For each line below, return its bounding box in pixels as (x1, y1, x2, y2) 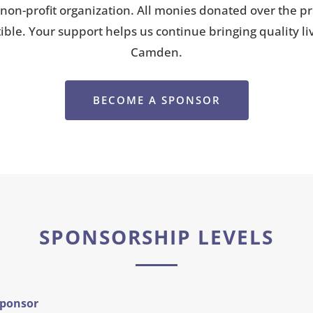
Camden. (131, 43, 182, 60)
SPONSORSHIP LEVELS (39, 224, 274, 251)
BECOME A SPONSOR (92, 92, 221, 107)
